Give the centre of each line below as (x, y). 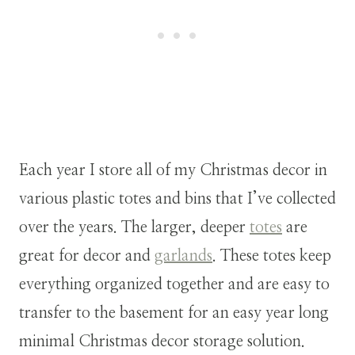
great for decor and (87, 256)
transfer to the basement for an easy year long (174, 313)
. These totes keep (272, 256)
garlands (183, 256)
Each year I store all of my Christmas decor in (173, 170)
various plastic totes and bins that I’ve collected (177, 198)
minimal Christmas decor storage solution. (162, 341)
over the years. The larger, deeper (134, 227)
